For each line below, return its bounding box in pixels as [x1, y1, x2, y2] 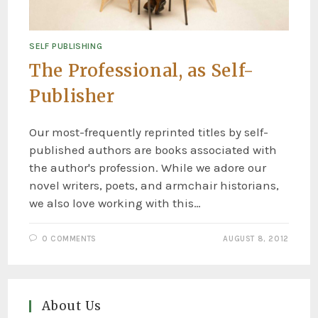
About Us [42, 298, 102, 314]
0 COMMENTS [41, 234, 97, 244]
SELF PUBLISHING [29, 41, 103, 52]
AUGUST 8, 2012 [223, 234, 289, 244]
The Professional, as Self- [29, 60, 254, 82]
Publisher [29, 85, 115, 108]
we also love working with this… [29, 196, 202, 211]
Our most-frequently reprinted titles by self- [29, 125, 269, 140]
